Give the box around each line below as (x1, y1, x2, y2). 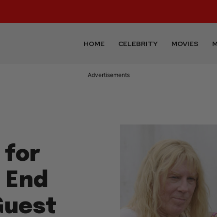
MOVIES (171, 39, 199, 48)
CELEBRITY (118, 39, 158, 48)
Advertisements (87, 71, 130, 79)
